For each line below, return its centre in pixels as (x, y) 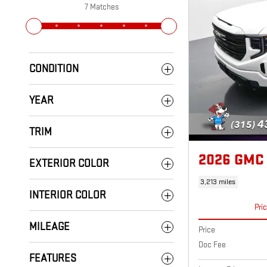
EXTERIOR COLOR (69, 164)
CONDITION (54, 69)
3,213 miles (218, 182)
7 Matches (101, 7)
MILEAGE (49, 227)
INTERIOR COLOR (68, 195)
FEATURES (53, 258)
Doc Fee (212, 245)
